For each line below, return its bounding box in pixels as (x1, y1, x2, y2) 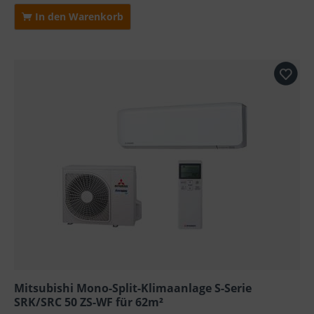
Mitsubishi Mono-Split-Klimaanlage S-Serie (14, 280, 252, 296)
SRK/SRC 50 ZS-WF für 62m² (14, 294, 164, 310)
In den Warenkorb (32, 9, 124, 23)
